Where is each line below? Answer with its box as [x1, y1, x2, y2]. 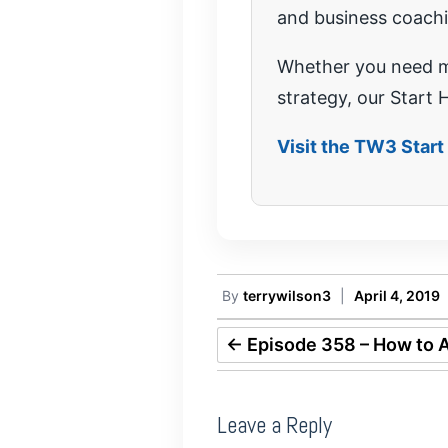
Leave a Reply [217, 409, 332, 440]
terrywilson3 [243, 286, 331, 304]
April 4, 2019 [354, 286, 440, 304]
